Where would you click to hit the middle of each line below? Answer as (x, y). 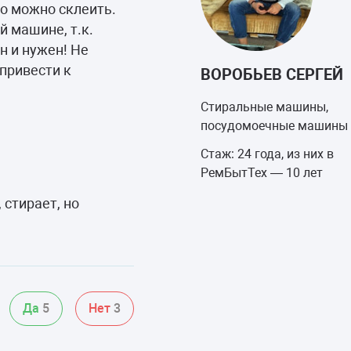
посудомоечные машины (274, 125)
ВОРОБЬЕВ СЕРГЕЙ (272, 74)
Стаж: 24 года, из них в (267, 154)
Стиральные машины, (264, 107)
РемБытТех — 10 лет (262, 172)
